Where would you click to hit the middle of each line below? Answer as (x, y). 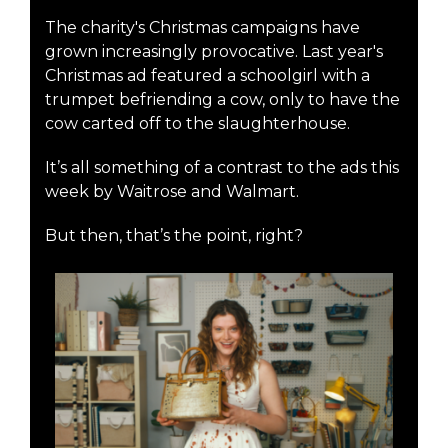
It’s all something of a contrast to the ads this (222, 168)
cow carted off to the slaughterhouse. (197, 124)
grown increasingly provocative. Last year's (214, 52)
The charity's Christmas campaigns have (202, 28)
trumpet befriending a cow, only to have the (222, 100)
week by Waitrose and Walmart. (174, 192)
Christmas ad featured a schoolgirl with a (207, 76)
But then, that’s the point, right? (174, 236)
